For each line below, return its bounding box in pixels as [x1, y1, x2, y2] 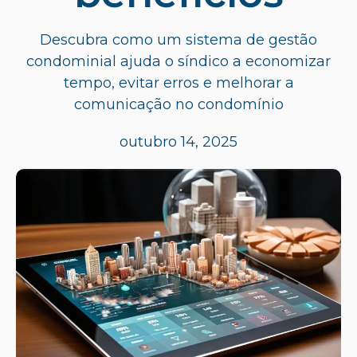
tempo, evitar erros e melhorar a [63, 73, 294, 92]
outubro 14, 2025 [120, 132, 237, 151]
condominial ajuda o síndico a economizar [26, 52, 331, 70]
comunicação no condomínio [73, 95, 284, 113]
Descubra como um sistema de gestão [40, 30, 317, 49]
